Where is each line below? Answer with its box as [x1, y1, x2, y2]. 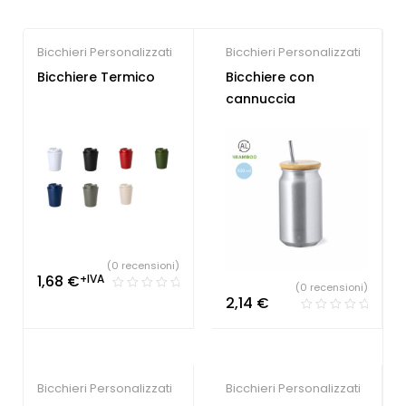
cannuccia [226, 89, 295, 108]
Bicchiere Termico [37, 67, 155, 86]
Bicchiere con [226, 67, 314, 86]
